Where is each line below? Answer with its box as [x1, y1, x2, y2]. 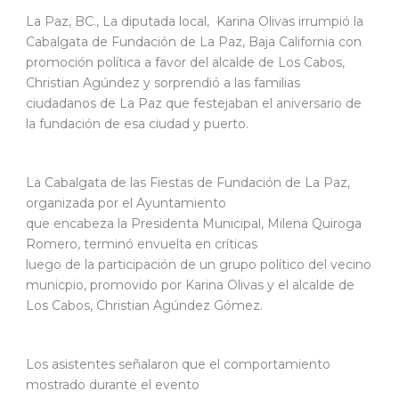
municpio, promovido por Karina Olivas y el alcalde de [26, 276, 354, 293]
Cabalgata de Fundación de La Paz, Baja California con [26, 33, 362, 50]
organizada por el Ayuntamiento [26, 194, 226, 211]
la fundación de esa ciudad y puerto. [26, 115, 248, 132]
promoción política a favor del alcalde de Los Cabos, [26, 53, 348, 70]
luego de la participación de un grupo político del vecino [26, 256, 371, 273]
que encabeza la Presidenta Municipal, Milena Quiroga [26, 215, 362, 232]
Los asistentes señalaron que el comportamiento [26, 355, 330, 372]
